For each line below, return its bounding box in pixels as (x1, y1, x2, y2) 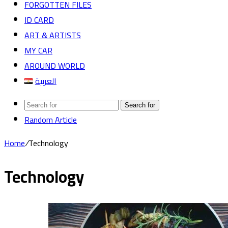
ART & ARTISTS (24, 27, 81, 43)
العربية (35, 73, 56, 89)
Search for (125, 101, 155, 109)
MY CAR (24, 43, 52, 58)
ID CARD (24, 12, 54, 27)
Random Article (24, 112, 77, 127)
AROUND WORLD (24, 58, 85, 73)
